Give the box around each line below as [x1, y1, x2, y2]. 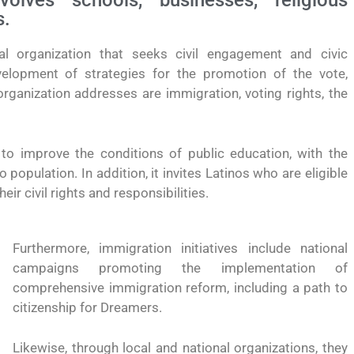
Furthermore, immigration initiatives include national [12, 240, 348, 256]
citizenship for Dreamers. [12, 299, 162, 315]
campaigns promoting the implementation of [12, 260, 348, 276]
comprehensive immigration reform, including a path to [12, 280, 348, 296]
